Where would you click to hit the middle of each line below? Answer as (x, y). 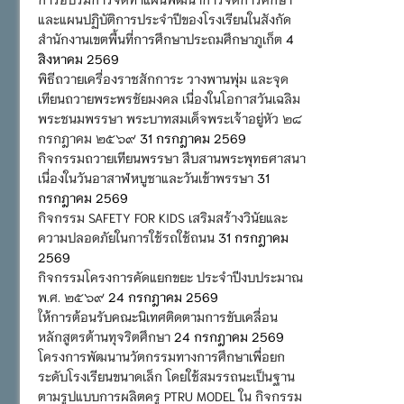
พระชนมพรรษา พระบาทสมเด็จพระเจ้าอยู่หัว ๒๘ (170, 118)
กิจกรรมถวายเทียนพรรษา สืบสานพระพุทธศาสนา (172, 157)
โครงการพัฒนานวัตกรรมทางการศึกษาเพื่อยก (161, 356)
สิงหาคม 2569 (78, 58)
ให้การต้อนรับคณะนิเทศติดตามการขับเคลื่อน (158, 316)
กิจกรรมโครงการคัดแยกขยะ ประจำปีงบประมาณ (170, 276)
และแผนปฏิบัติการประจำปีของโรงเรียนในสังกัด (165, 18)
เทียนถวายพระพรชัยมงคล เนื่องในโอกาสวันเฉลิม (169, 98)
